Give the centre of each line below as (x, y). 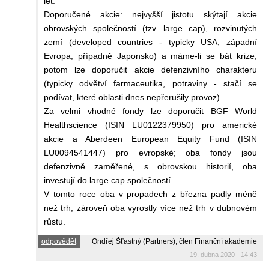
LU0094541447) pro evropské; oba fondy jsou (150, 152)
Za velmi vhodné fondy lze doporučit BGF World (150, 111)
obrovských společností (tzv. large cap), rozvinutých (150, 28)
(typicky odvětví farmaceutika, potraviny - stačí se (150, 83)
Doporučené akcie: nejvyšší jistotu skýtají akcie (150, 14)
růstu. (55, 221)
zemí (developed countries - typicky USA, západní (150, 42)
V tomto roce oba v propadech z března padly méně (150, 194)
